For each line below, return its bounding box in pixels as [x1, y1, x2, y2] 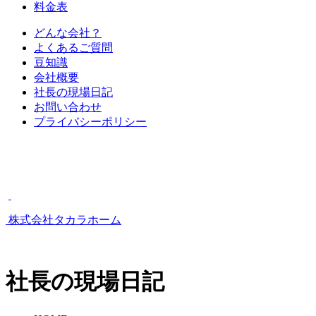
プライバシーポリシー [34, 116, 147, 128]
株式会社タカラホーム [6, 214, 121, 226]
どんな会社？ [34, 27, 102, 39]
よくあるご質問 [34, 42, 113, 54]
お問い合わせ [34, 101, 102, 113]
